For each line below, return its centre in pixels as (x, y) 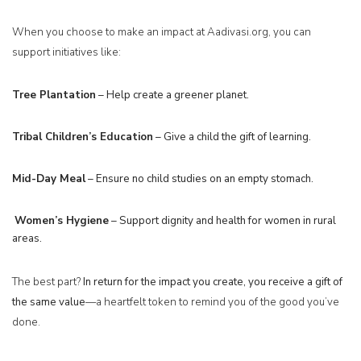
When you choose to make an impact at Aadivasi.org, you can (162, 33)
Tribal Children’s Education (83, 137)
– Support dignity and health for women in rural (222, 221)
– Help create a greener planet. (172, 95)
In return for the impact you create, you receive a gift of (213, 282)
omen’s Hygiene (67, 221)
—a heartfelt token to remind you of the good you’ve (212, 303)
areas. (27, 239)
